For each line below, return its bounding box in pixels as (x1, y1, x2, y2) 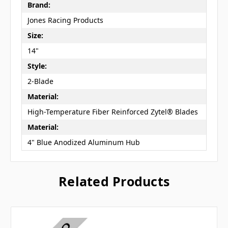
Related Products (59, 172, 169, 190)
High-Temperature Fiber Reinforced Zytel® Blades (27, 107, 198, 117)
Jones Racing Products (27, 15, 103, 25)
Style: (27, 61, 47, 71)
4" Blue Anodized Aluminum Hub (27, 137, 140, 148)
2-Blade (27, 76, 53, 87)
